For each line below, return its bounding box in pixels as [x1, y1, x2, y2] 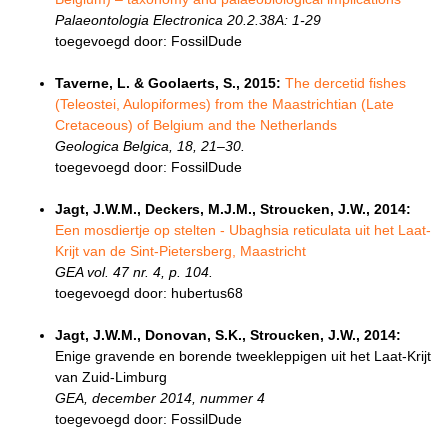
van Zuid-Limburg [55, 369, 167, 386]
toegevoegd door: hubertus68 [55, 285, 243, 302]
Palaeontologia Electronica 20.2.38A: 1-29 [55, 12, 321, 29]
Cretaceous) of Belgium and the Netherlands [55, 117, 337, 134]
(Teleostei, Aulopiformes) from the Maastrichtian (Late [55, 96, 394, 113]
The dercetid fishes [285, 75, 406, 92]
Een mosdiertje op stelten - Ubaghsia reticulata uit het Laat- [55, 222, 431, 239]
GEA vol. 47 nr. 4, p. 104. [55, 264, 213, 281]
